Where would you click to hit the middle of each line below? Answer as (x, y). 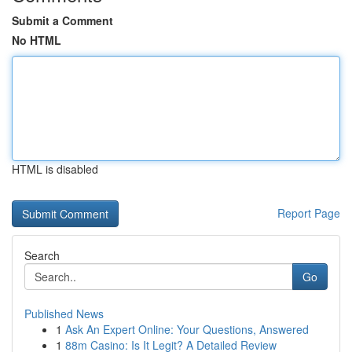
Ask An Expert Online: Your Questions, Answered (187, 329)
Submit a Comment (62, 20)
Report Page (309, 213)
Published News (64, 313)
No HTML (37, 40)
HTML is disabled (55, 169)
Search (42, 255)
